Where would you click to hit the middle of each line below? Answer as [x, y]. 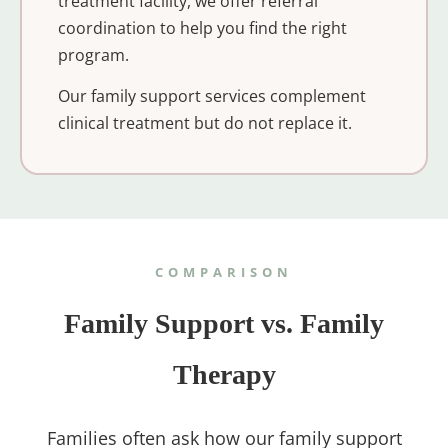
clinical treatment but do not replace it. [204, 123]
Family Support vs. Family [224, 323]
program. [93, 55]
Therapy [224, 374]
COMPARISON [224, 271]
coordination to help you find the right [202, 28]
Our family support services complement [211, 96]
